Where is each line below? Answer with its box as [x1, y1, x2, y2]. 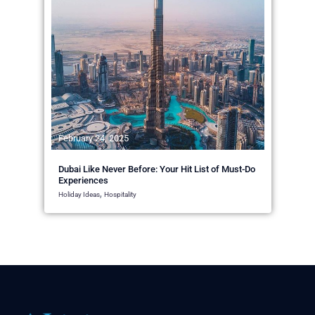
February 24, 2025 [58, 133, 129, 144]
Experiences [58, 174, 108, 186]
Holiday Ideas [58, 190, 100, 198]
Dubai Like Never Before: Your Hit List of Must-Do [58, 163, 255, 174]
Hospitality [103, 190, 136, 198]
